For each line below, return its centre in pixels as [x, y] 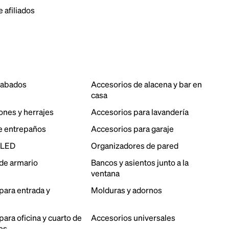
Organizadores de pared [134, 145]
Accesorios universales [133, 217]
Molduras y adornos [126, 190]
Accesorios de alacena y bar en [146, 84]
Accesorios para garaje [132, 129]
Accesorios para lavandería [140, 112]
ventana [105, 173]
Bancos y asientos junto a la [140, 162]
